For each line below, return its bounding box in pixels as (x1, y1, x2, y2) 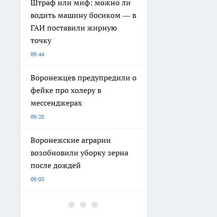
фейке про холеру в (31, 85, 101, 95)
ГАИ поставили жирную (31, 23, 117, 32)
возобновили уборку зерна (31, 148, 128, 157)
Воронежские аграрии (31, 135, 111, 145)
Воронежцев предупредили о (31, 73, 137, 82)
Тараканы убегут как (31, 198, 106, 207)
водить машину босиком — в (31, 10, 136, 20)
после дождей (31, 160, 81, 170)
